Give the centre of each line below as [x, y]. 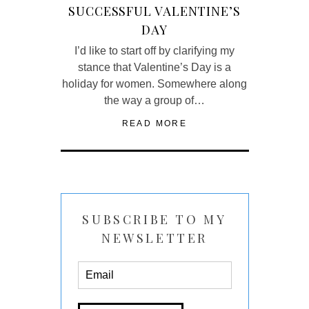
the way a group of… [154, 100]
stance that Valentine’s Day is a [154, 67]
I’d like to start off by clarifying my [154, 50]
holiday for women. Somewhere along [154, 83]
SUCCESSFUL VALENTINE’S [154, 11]
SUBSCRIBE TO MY [154, 219]
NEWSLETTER [154, 238]
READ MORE [154, 123]
